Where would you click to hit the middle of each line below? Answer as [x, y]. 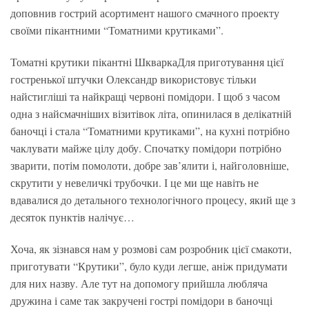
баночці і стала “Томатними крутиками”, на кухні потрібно [150, 130]
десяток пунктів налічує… [72, 217]
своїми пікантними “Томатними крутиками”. [117, 30]
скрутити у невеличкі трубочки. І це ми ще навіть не [134, 182]
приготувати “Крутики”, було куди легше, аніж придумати [149, 266]
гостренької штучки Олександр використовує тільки [133, 79]
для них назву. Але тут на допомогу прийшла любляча [139, 283]
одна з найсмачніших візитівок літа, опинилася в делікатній [151, 113]
